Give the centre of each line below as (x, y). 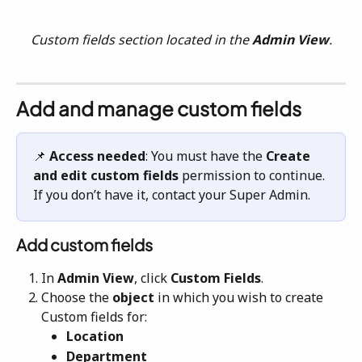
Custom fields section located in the (141, 39)
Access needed (97, 156)
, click (151, 278)
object (135, 298)
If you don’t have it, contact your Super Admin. (172, 194)
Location (95, 337)
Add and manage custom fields (159, 108)
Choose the (77, 298)
